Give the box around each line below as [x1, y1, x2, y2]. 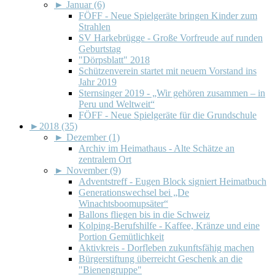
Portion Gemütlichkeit [79, 231, 164, 242]
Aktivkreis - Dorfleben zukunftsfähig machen [79, 242, 254, 253]
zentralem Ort [79, 153, 131, 165]
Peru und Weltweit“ [79, 98, 155, 109]
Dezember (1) [66, 131, 120, 142]
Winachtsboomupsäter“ [79, 198, 168, 209]
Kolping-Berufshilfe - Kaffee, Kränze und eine [79, 220, 260, 231]
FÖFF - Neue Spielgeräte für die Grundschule [79, 109, 257, 120]
